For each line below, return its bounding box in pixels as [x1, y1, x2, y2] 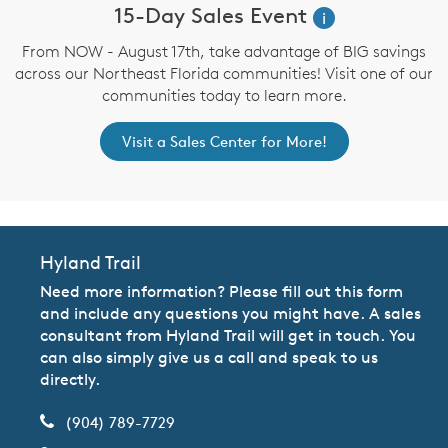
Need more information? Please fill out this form [40, 281, 403, 302]
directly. [40, 369, 100, 390]
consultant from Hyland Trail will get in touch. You [40, 325, 416, 346]
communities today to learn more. [101, 85, 347, 106]
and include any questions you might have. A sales [40, 303, 421, 324]
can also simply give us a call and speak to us [40, 347, 378, 368]
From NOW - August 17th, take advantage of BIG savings [22, 41, 426, 62]
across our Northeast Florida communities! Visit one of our [15, 63, 433, 84]
